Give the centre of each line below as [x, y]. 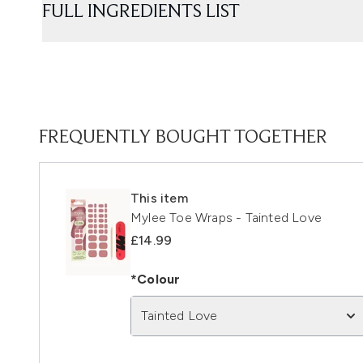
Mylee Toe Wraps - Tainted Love [226, 217]
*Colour [156, 279]
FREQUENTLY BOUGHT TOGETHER [183, 137]
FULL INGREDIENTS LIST [141, 12]
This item [159, 198]
